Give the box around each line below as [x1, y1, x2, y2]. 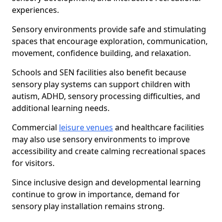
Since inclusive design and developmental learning [12, 177, 201, 188]
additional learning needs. [12, 103, 110, 113]
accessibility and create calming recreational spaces [12, 146, 206, 157]
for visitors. [12, 158, 55, 168]
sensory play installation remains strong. [12, 201, 165, 212]
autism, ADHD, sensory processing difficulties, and [12, 91, 200, 102]
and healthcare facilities [113, 122, 204, 133]
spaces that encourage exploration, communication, [12, 36, 208, 47]
